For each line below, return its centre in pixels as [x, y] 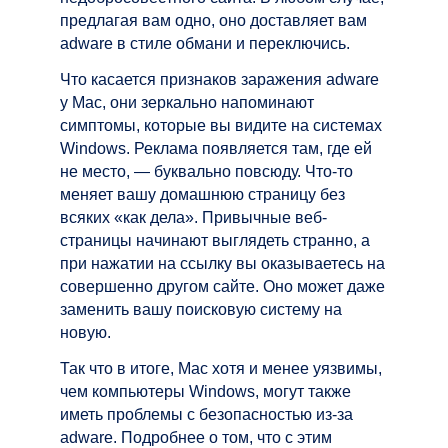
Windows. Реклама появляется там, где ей [216, 148]
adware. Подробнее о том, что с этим [196, 437]
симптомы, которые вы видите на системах [221, 125]
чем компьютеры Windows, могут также [205, 391]
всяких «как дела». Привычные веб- [193, 217]
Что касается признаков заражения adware [219, 79]
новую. [85, 332]
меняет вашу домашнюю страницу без [202, 194]
